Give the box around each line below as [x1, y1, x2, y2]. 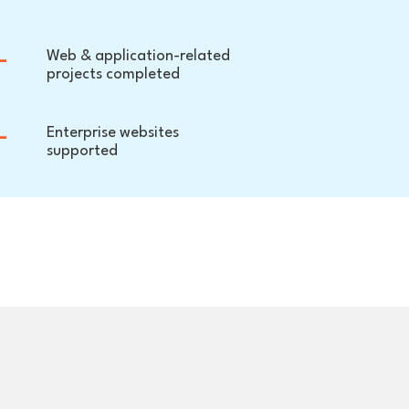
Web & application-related [47, 47, 231, 64]
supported [47, 142, 119, 159]
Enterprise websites [47, 124, 180, 141]
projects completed [47, 66, 181, 82]
